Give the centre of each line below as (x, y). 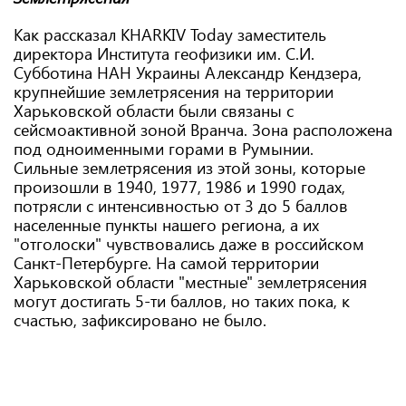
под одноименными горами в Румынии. (166, 149)
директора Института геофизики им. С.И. (164, 53)
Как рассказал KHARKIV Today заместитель (170, 34)
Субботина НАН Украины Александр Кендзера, (188, 72)
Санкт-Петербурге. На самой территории (166, 263)
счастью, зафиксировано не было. (140, 320)
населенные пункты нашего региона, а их (166, 225)
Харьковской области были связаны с (154, 111)
